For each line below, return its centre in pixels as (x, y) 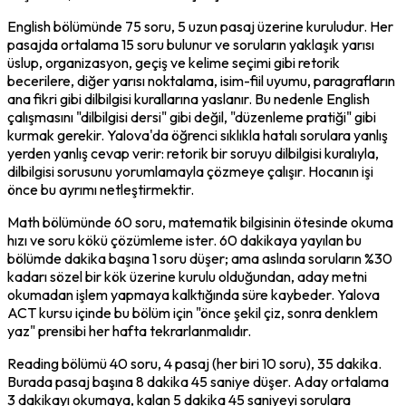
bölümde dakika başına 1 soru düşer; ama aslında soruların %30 (200, 258)
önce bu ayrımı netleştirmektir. (101, 189)
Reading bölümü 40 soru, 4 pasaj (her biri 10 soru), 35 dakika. (194, 363)
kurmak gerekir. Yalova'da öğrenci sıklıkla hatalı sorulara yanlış (198, 135)
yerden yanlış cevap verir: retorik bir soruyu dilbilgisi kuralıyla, (193, 153)
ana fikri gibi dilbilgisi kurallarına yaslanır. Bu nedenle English (188, 98)
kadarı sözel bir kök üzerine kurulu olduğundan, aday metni (187, 276)
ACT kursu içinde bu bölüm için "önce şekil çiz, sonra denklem (193, 312)
